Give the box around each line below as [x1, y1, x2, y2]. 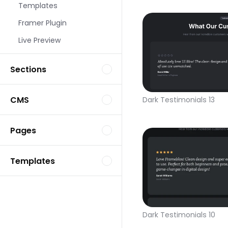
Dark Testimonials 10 [142, 210, 215, 220]
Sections [10, 63, 46, 75]
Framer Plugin [18, 18, 67, 28]
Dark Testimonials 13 [142, 95, 215, 105]
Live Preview [18, 35, 61, 45]
